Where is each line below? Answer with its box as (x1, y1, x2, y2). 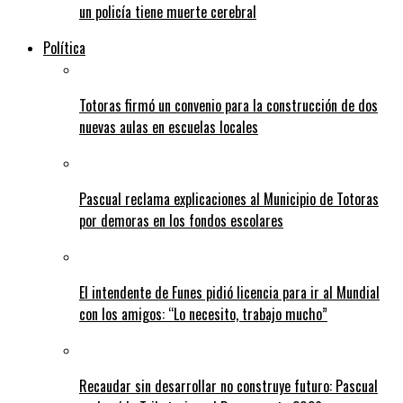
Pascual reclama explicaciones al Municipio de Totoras (79, 188, 379, 210)
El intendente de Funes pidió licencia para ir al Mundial (79, 282, 380, 304)
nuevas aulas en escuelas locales (79, 116, 258, 139)
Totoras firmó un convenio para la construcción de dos (79, 94, 378, 117)
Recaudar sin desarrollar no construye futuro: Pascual (79, 375, 378, 398)
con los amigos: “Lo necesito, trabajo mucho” (79, 303, 327, 326)
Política (43, 37, 85, 59)
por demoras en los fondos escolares (79, 210, 283, 232)
